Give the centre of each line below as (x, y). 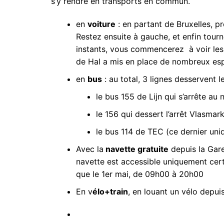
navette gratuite (136, 149)
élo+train (110, 191)
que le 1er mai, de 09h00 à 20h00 (140, 174)
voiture (101, 24)
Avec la (90, 149)
